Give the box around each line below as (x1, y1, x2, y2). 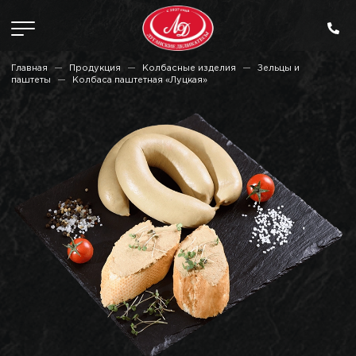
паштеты (11, 76, 51, 84)
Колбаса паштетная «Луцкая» (72, 76, 207, 84)
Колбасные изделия (142, 64, 236, 72)
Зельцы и (257, 64, 300, 72)
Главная (11, 64, 48, 72)
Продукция (69, 64, 121, 72)
